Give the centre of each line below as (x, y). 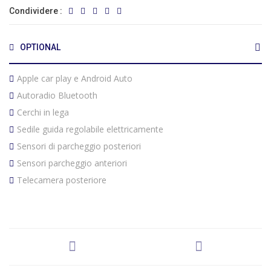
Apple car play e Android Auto (75, 78)
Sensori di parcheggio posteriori (79, 146)
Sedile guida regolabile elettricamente (90, 129)
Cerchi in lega (43, 112)
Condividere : (36, 11)
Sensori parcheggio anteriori (72, 163)
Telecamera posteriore (62, 180)
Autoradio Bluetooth (57, 95)
